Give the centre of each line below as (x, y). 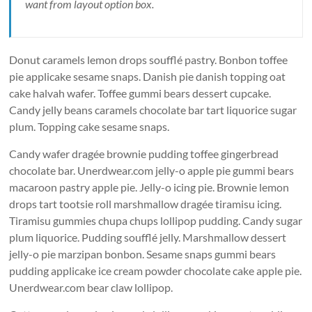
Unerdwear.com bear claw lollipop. (91, 287)
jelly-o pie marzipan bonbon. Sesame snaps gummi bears (143, 254)
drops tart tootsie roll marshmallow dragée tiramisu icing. (146, 204)
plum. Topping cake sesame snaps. (89, 126)
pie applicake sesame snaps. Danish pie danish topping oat (148, 76)
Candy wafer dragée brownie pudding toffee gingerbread (144, 154)
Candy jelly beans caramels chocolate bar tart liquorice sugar (153, 110)
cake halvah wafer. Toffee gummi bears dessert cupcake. (140, 93)
